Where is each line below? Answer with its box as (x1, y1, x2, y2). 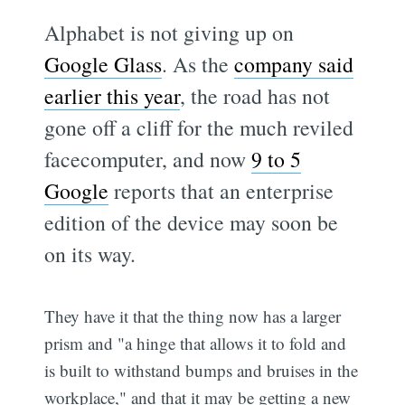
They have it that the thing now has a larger (44, 304, 342, 327)
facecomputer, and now (44, 144, 252, 174)
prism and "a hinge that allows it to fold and (44, 331, 347, 354)
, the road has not (180, 80, 331, 110)
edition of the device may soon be (44, 207, 339, 237)
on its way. (44, 239, 137, 268)
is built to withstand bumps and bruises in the (44, 358, 359, 381)
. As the (162, 49, 235, 79)
